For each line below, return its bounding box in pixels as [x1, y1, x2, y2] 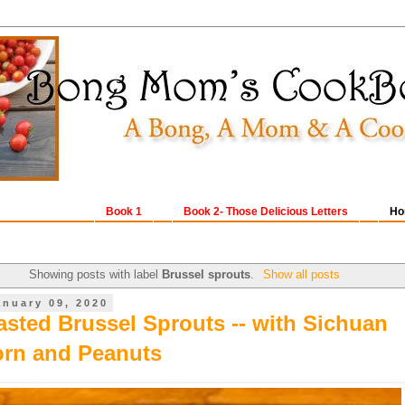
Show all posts [262, 267, 340, 281]
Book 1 [106, 205, 142, 219]
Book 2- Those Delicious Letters [184, 205, 348, 219]
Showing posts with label [29, 267, 163, 281]
